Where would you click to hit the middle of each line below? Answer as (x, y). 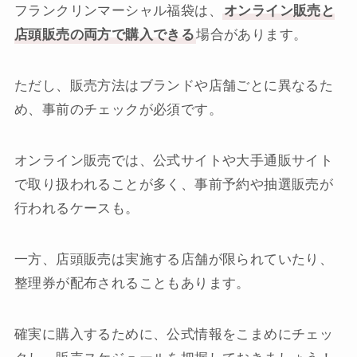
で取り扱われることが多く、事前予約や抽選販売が (174, 184)
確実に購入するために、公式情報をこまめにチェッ (174, 335)
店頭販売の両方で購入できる (104, 34)
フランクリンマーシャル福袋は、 (118, 10)
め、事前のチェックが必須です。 (118, 109)
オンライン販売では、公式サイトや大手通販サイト (174, 160)
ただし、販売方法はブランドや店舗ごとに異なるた (174, 85)
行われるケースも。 (76, 208)
